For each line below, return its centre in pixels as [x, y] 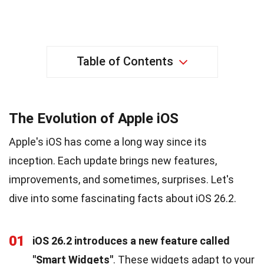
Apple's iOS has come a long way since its [108, 141]
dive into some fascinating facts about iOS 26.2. [123, 198]
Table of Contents [125, 61]
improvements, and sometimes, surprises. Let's [121, 179]
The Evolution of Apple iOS [94, 118]
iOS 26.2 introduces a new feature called [131, 240]
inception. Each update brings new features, [113, 160]
